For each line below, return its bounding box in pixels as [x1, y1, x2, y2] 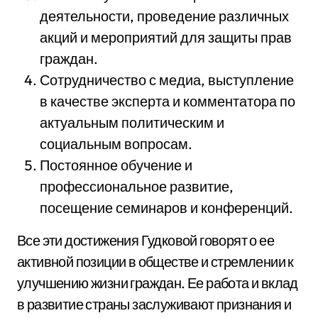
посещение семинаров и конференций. [40, 199, 293, 216]
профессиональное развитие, [40, 177, 234, 195]
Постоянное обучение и [40, 156, 192, 174]
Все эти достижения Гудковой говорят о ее [17, 231, 274, 249]
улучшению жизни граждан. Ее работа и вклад [17, 274, 298, 292]
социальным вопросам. [40, 135, 192, 153]
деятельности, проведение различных [40, 7, 289, 25]
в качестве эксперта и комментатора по [40, 92, 295, 110]
